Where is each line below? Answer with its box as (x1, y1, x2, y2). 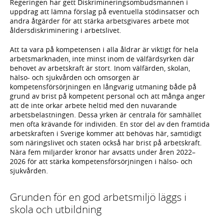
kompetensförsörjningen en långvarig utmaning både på (10, 82, 196, 92)
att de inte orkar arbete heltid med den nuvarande (10, 101, 177, 110)
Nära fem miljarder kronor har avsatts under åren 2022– (10, 147, 195, 157)
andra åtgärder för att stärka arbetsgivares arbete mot (10, 16, 189, 26)
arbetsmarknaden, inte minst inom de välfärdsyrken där (10, 54, 194, 64)
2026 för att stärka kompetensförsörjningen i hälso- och (10, 157, 192, 166)
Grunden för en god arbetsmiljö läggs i (10, 190, 187, 204)
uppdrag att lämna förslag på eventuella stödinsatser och (10, 7, 199, 17)
